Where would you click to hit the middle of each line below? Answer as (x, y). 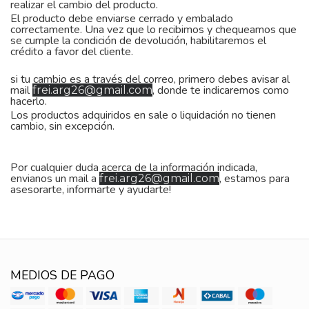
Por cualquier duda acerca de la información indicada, (134, 168)
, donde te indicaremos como (221, 90)
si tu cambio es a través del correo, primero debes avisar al (150, 79)
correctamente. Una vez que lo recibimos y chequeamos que (153, 30)
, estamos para (255, 179)
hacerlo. (29, 101)
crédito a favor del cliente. (72, 52)
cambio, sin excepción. (64, 126)
